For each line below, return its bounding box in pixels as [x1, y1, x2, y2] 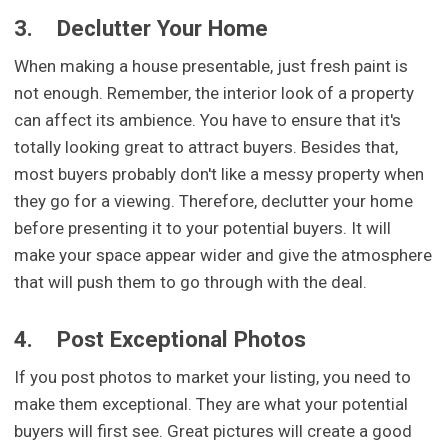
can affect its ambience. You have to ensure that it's [14, 109, 402, 130]
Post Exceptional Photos [57, 326, 307, 353]
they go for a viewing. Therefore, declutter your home [14, 190, 414, 211]
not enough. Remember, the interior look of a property [14, 82, 415, 103]
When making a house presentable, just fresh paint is [14, 55, 409, 76]
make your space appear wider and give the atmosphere [14, 244, 433, 265]
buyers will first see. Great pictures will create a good [14, 421, 413, 442]
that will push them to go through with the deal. [14, 271, 368, 292]
